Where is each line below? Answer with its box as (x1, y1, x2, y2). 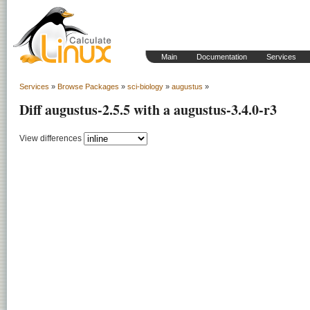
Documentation (197, 53, 247, 61)
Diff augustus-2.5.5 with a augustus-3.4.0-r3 (19, 100, 277, 120)
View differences (19, 133, 82, 143)
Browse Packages (57, 82, 119, 91)
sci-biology (127, 82, 163, 91)
